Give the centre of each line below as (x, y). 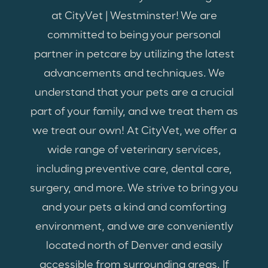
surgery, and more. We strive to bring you (134, 189)
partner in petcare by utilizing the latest (134, 55)
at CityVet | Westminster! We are (134, 16)
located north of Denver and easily (134, 246)
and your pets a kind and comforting (134, 208)
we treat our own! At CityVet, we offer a (134, 131)
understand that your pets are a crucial (134, 93)
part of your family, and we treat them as (134, 112)
